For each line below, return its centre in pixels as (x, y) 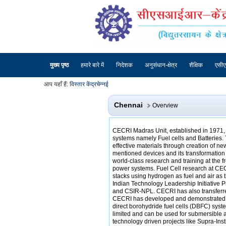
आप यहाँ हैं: (56, 84)
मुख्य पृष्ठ (59, 65)
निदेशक (124, 65)
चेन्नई (102, 84)
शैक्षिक (196, 65)
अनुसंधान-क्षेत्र (161, 65)
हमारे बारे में (92, 65)
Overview (165, 106)
